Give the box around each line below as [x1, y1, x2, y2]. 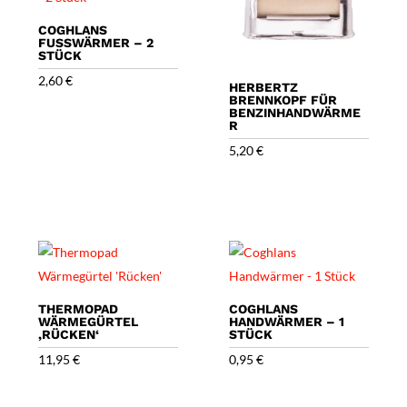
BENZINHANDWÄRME [229, 104, 362, 120]
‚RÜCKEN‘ [38, 327, 100, 342]
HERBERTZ [229, 79, 299, 94]
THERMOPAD [38, 302, 119, 317]
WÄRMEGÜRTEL [38, 314, 139, 330]
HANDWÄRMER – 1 [229, 314, 345, 330]
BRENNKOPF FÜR [229, 92, 338, 107]
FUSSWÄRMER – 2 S [38, 35, 154, 50]
